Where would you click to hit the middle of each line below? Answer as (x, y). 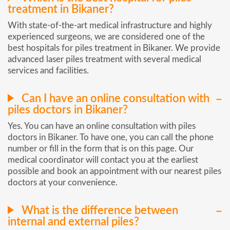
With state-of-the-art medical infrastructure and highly (110, 26)
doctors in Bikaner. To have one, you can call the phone (111, 138)
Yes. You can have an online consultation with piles (102, 126)
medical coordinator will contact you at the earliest (103, 160)
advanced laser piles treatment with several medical (104, 60)
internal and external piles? (73, 222)
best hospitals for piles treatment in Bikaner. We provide (114, 48)
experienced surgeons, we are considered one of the (106, 37)
